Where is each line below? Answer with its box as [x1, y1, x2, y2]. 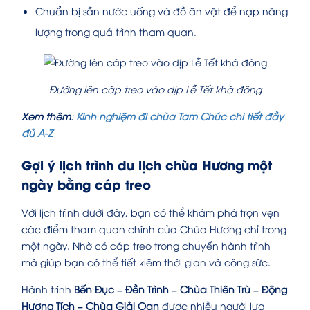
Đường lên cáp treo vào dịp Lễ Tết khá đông [48, 82, 262, 96]
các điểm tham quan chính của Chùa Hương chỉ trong [21, 222, 286, 236]
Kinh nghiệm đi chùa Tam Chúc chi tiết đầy [76, 109, 283, 123]
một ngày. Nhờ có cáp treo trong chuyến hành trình [21, 239, 271, 253]
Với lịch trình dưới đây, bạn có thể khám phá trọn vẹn [21, 206, 280, 219]
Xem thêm [21, 109, 71, 123]
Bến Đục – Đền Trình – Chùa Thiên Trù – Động [74, 282, 287, 296]
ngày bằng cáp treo [21, 174, 151, 194]
